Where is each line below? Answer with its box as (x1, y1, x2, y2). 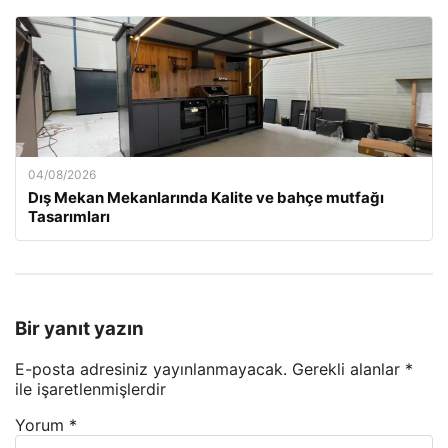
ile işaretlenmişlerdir (15, 379, 166, 400)
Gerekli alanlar (292, 359, 405, 380)
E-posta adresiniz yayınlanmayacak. (15, 359, 287, 380)
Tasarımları (28, 206, 110, 226)
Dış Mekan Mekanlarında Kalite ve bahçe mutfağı (28, 187, 384, 207)
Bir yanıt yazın (15, 317, 144, 341)
